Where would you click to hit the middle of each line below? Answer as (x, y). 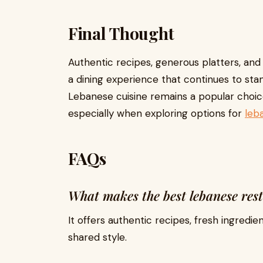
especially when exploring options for (156, 114)
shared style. (97, 237)
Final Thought (121, 33)
